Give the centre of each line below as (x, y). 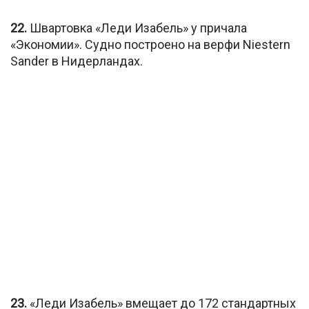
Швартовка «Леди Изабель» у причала (137, 28)
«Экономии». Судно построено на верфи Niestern (150, 45)
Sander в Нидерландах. (77, 61)
